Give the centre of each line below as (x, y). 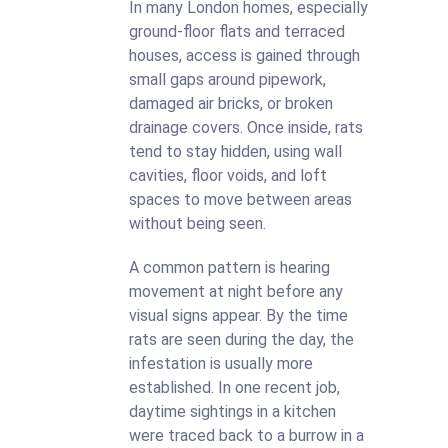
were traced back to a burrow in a (246, 435)
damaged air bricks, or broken (231, 103)
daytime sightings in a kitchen (232, 411)
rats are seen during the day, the (241, 339)
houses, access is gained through (244, 55)
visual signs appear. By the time (238, 315)
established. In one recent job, (234, 387)
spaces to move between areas (240, 199)
